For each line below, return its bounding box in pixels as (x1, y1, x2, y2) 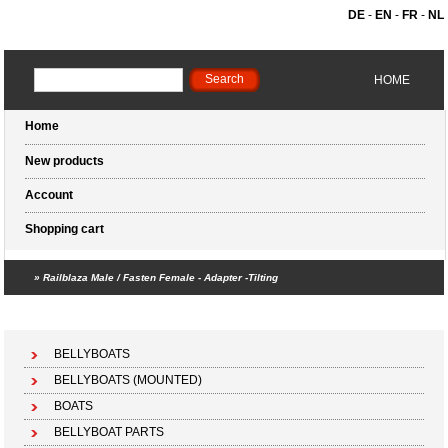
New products (25, 154, 105, 168)
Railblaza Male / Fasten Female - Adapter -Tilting (43, 272, 279, 283)
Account (25, 188, 74, 202)
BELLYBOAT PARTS (54, 425, 165, 439)
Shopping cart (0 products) (290, 307, 414, 318)
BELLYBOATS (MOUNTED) (54, 373, 203, 387)
